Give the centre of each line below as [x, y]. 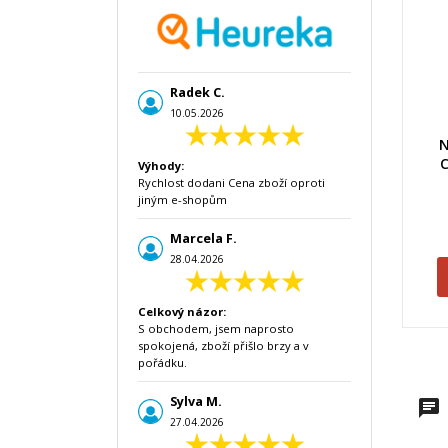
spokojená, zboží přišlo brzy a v [223, 345]
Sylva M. [196, 401]
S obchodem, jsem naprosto [216, 328]
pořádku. [162, 362]
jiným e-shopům [182, 199]
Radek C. [197, 92]
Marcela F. [203, 238]
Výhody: [161, 165]
